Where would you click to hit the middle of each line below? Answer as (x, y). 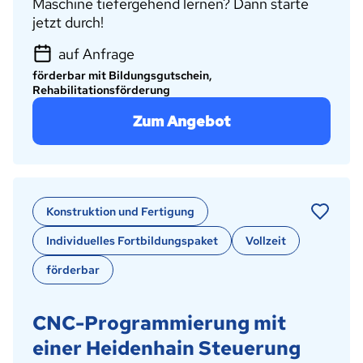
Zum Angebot (181, 122)
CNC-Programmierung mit (159, 323)
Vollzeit (266, 241)
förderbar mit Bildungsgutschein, (122, 76)
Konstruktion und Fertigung (120, 212)
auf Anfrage (96, 54)
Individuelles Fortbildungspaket (132, 241)
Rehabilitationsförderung (101, 90)
